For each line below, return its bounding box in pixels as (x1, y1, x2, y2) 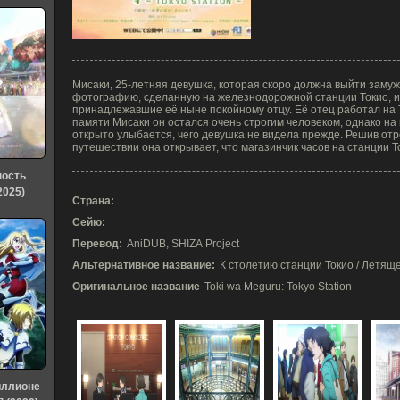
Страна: (72, 195, 114, 207)
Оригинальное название (72, 280, 200, 293)
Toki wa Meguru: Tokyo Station (204, 280, 352, 293)
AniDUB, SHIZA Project (127, 237, 239, 250)
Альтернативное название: (72, 259, 215, 271)
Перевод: (72, 237, 122, 250)
